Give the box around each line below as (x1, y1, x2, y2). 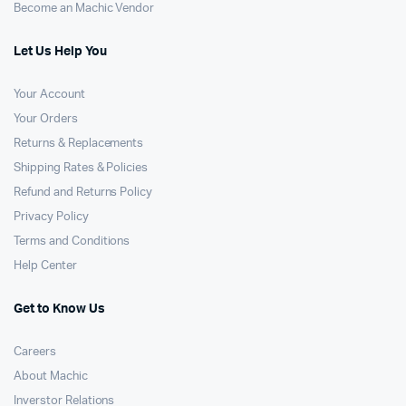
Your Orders (14, 113, 78, 125)
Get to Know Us (14, 303, 105, 315)
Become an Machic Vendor (14, 3, 155, 14)
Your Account (14, 89, 85, 101)
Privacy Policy (14, 211, 89, 223)
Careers (14, 346, 56, 358)
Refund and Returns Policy (14, 187, 153, 198)
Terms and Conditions (14, 236, 130, 247)
